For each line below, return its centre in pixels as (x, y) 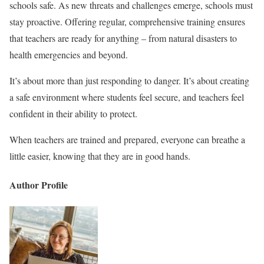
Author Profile (39, 185)
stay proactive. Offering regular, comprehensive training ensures (127, 22)
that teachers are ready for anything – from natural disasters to (123, 38)
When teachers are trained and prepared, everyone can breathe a (127, 140)
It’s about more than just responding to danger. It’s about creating (129, 81)
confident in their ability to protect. (73, 114)
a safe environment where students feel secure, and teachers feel (127, 97)
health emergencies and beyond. (69, 55)
